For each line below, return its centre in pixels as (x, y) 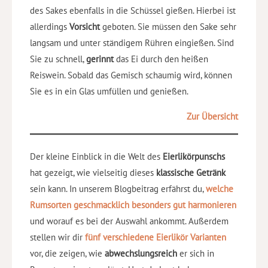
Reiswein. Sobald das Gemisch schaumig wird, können (131, 75)
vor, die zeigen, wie (67, 254)
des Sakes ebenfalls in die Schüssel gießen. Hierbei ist (133, 10)
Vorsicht (85, 26)
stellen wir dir (57, 237)
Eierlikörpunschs (194, 157)
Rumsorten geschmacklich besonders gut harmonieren (133, 205)
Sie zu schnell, (58, 59)
